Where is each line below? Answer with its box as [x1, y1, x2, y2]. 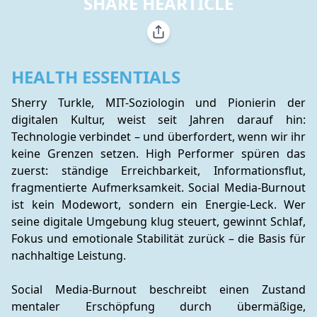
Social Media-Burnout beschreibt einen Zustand [11, 282, 306, 297]
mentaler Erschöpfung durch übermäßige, [11, 299, 306, 314]
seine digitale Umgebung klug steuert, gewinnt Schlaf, [11, 214, 306, 229]
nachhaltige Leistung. [11, 248, 126, 263]
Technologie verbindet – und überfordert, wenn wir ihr [11, 129, 306, 144]
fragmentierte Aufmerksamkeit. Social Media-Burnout [11, 180, 306, 195]
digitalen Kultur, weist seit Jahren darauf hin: [11, 112, 306, 127]
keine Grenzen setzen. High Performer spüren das [11, 146, 306, 161]
